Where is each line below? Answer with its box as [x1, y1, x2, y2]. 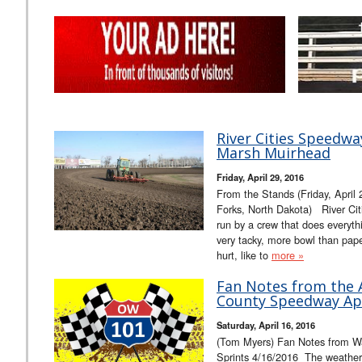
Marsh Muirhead [217, 142, 330, 162]
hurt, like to [217, 246, 271, 263]
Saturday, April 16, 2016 [217, 318, 315, 331]
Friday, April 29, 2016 [217, 170, 304, 183]
